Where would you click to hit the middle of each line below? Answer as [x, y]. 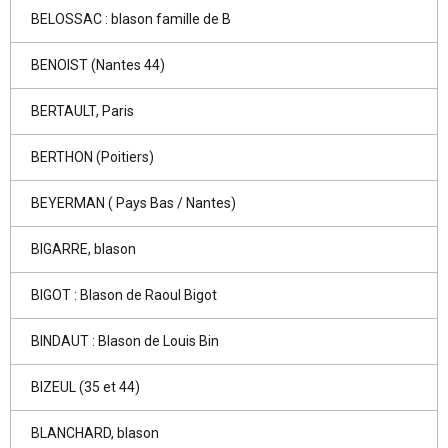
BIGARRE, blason [83, 249]
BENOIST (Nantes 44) [98, 65]
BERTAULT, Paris [82, 111]
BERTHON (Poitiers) [92, 157]
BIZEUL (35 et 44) [85, 387]
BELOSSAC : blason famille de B [131, 19]
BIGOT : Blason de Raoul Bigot [124, 295]
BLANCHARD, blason [95, 433]
